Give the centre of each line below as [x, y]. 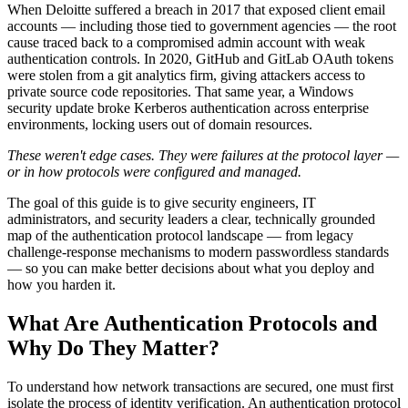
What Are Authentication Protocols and [192, 323]
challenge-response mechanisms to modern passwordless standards [198, 251]
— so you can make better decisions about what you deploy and [191, 268]
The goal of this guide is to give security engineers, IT [162, 202]
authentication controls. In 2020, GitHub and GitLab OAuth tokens [200, 58]
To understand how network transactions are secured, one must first [200, 386]
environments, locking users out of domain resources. [160, 124]
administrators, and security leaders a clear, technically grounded [191, 219]
